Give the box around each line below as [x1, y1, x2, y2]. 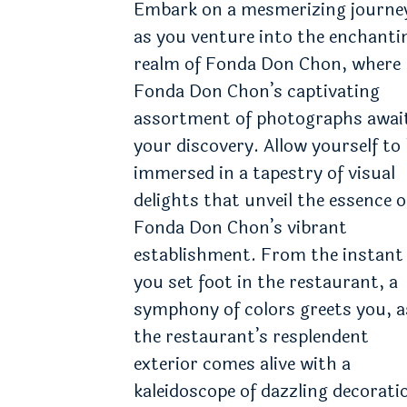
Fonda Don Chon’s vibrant [134, 213, 347, 242]
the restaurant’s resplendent [134, 323, 369, 351]
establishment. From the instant [134, 241, 403, 269]
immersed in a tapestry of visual [134, 159, 395, 187]
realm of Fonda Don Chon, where [134, 50, 401, 78]
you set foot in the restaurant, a [134, 268, 398, 296]
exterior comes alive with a [134, 350, 351, 378]
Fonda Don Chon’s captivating [134, 77, 380, 105]
